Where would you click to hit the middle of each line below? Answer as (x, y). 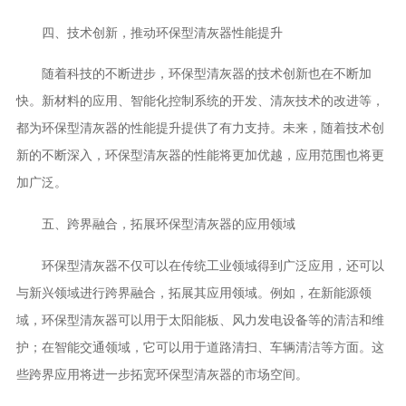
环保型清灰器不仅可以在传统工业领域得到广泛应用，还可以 (200, 265)
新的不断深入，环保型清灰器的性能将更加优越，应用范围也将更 (200, 155)
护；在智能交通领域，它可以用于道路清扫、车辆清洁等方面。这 (200, 347)
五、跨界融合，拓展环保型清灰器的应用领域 (155, 224)
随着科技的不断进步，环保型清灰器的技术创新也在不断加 (193, 74)
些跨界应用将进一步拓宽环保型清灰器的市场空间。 (162, 374)
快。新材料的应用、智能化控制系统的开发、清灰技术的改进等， (200, 101)
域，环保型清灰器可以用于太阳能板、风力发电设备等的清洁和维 (200, 319)
